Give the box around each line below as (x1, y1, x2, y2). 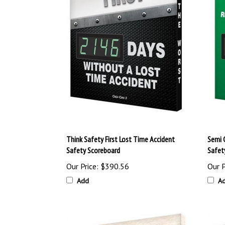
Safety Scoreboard (66, 145, 120, 155)
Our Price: (66, 161, 98, 171)
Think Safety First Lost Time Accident (66, 134, 175, 144)
